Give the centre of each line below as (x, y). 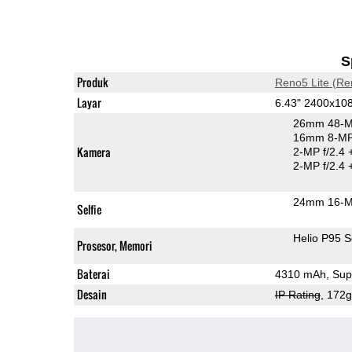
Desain (92, 294)
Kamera (93, 152)
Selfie (89, 209)
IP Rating (297, 294)
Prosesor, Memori (114, 245)
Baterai (93, 273)
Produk (92, 82)
